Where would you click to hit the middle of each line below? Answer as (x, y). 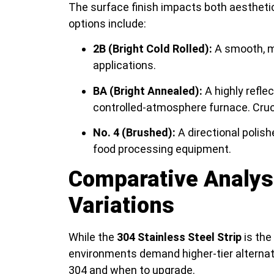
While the (93, 237)
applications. (124, 65)
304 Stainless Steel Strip (179, 237)
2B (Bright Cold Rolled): (153, 49)
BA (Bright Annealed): (148, 91)
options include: (107, 23)
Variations (121, 205)
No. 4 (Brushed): (134, 133)
